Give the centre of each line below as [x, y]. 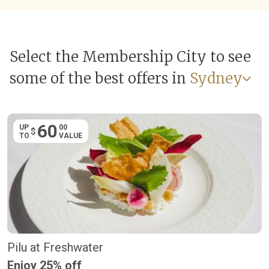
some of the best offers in [98, 79]
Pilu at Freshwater [55, 248]
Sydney [216, 79]
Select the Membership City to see [130, 57]
